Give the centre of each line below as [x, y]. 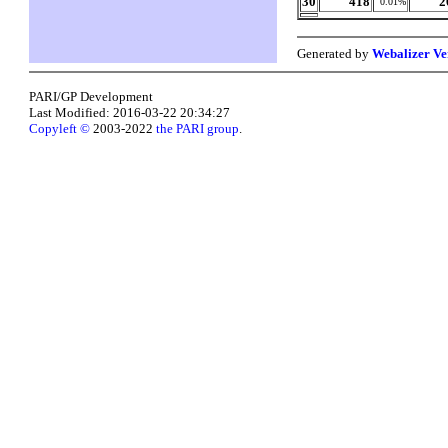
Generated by [335, 53]
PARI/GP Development [91, 96]
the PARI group [198, 128]
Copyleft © [60, 128]
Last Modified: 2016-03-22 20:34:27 [130, 112]
